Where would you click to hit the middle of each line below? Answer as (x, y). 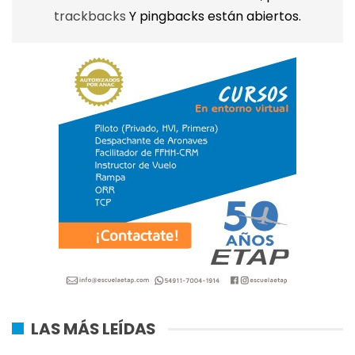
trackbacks (92, 16)
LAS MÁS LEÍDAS (94, 328)
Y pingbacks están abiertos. (215, 16)
